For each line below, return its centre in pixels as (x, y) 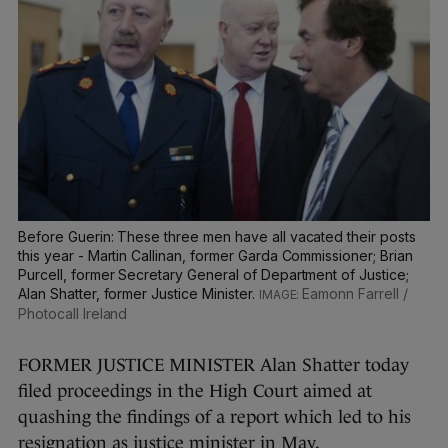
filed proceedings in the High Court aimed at (195, 390)
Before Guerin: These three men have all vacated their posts (217, 236)
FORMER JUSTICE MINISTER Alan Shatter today (213, 364)
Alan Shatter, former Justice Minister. (138, 293)
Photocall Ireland (73, 313)
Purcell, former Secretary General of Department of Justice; (213, 274)
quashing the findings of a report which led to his (214, 416)
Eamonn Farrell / (355, 293)
